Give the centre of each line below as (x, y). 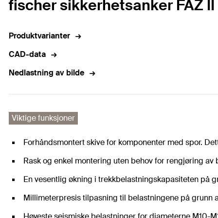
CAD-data (27, 54)
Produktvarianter (39, 36)
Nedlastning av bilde (46, 73)
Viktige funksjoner (43, 118)
